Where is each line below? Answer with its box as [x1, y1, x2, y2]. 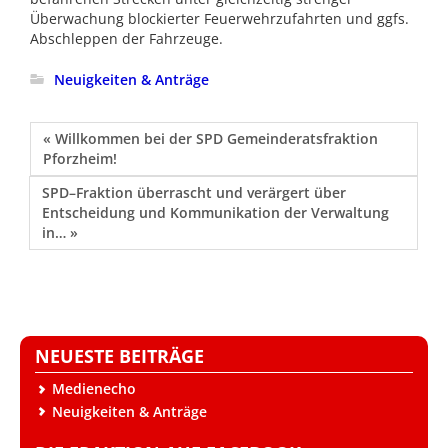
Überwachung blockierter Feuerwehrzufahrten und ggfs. [30, 8, 409, 28]
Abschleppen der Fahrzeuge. [30, 28, 223, 48]
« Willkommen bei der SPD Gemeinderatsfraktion [43, 128, 378, 148]
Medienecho [52, 378, 136, 398]
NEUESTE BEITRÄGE [35, 343, 204, 368]
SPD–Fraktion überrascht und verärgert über [42, 182, 346, 202]
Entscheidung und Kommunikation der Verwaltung [42, 202, 389, 222]
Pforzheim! [43, 148, 117, 168]
